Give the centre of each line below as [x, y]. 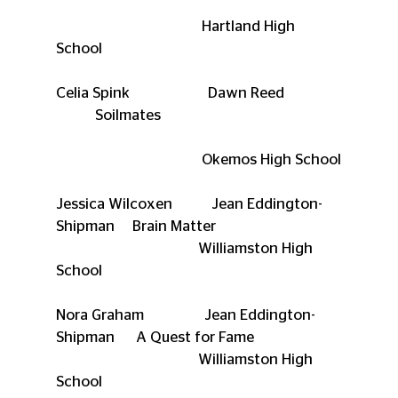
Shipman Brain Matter [135, 226]
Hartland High [128, 26]
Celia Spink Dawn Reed [198, 92]
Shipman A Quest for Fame [155, 337]
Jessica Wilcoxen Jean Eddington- [189, 203]
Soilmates [108, 115]
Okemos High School [271, 159]
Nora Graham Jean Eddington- [185, 314]
